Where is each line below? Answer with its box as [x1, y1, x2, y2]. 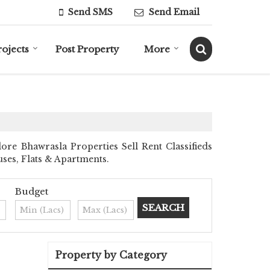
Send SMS [68, 7, 113, 17]
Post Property [55, 43, 119, 55]
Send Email [149, 7, 199, 17]
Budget [14, 185, 48, 197]
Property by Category [55, 248, 167, 261]
